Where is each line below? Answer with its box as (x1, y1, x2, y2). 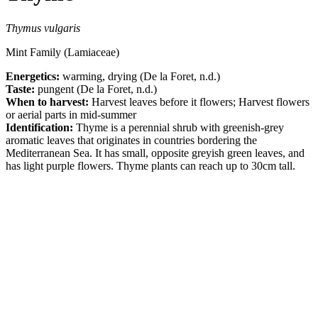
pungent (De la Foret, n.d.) (38, 82, 157, 95)
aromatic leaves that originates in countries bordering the (6, 133, 257, 146)
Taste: (6, 82, 38, 95)
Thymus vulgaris (6, 21, 80, 34)
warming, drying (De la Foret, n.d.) (62, 70, 220, 82)
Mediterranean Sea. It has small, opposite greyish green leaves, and (6, 146, 305, 159)
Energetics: (6, 70, 62, 82)
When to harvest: (6, 95, 92, 108)
